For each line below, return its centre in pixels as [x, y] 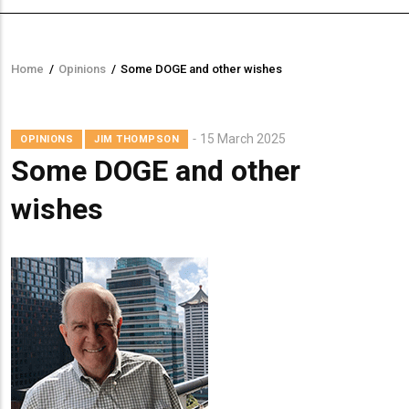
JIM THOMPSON [136, 140]
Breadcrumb [71, 82]
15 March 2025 [243, 139]
